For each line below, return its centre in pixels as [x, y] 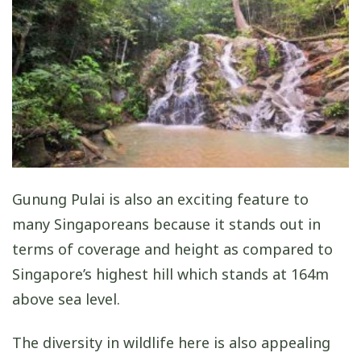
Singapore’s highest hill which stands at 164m [170, 274]
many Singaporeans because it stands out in [166, 224]
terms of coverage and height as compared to [172, 249]
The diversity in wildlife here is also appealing [171, 343]
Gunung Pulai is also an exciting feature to [160, 199]
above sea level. [66, 299]
